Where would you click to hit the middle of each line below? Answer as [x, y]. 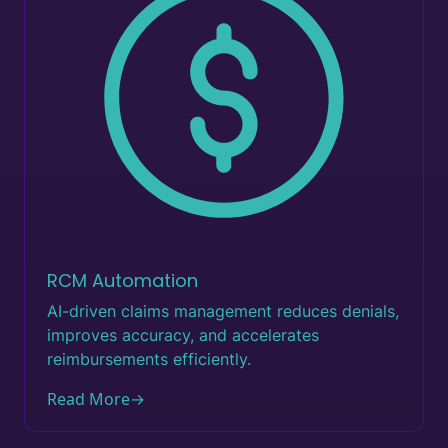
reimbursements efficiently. [149, 359]
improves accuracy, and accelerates [183, 335]
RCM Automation [122, 280]
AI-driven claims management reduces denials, [223, 311]
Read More [88, 399]
